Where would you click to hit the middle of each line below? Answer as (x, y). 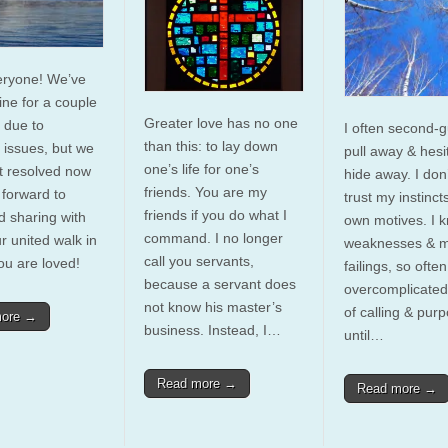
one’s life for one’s (201, 168)
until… (363, 334)
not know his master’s (212, 306)
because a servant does (219, 283)
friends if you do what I (215, 214)
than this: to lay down (210, 145)
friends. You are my (205, 191)
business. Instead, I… (212, 329)
